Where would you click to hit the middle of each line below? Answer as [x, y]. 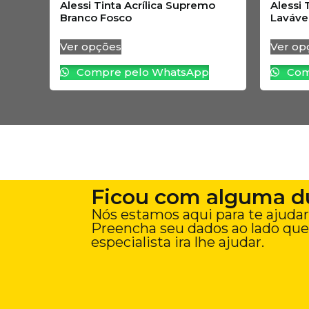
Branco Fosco [96, 17]
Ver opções [91, 47]
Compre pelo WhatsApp [142, 72]
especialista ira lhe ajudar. [178, 242]
